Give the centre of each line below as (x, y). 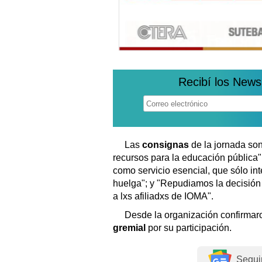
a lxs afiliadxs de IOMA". (163, 196)
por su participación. (190, 228)
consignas (167, 145)
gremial (130, 228)
